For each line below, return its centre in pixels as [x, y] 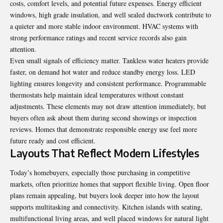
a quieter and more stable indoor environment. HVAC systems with [104, 26]
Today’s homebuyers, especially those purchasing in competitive [100, 172]
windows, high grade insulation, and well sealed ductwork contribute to [111, 14]
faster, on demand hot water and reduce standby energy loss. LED [103, 72]
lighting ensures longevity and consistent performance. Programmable [108, 83]
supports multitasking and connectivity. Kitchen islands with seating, [106, 207]
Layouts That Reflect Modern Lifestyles [104, 153]
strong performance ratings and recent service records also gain [98, 37]
